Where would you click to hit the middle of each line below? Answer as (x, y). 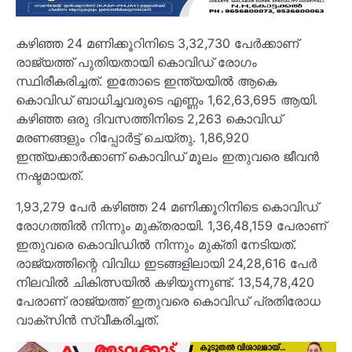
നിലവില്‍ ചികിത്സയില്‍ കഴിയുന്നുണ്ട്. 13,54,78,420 (165, 282)
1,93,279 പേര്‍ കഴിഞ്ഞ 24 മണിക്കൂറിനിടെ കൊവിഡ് (167, 206)
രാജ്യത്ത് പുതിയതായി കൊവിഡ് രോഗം (136, 62)
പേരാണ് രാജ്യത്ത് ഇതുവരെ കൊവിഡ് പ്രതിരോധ (168, 301)
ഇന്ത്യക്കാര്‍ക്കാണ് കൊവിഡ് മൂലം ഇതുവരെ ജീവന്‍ (167, 156)
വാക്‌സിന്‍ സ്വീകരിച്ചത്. (87, 319)
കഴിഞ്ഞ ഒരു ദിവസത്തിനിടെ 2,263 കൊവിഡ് (149, 118)
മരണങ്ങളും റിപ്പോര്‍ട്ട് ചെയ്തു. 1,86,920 (132, 137)
